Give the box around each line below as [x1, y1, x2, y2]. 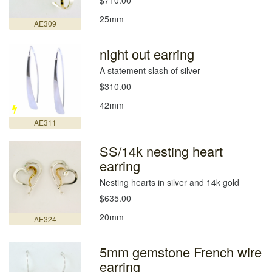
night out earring [100, 44, 195, 64]
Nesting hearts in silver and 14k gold [100, 175, 240, 188]
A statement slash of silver [100, 64, 201, 77]
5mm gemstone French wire [100, 242, 262, 261]
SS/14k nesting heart [100, 141, 223, 160]
